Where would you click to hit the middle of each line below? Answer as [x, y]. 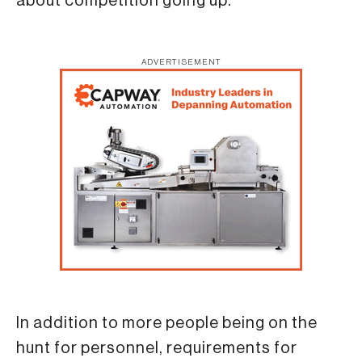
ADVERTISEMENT [181, 63]
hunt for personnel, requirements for [157, 348]
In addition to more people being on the [167, 323]
